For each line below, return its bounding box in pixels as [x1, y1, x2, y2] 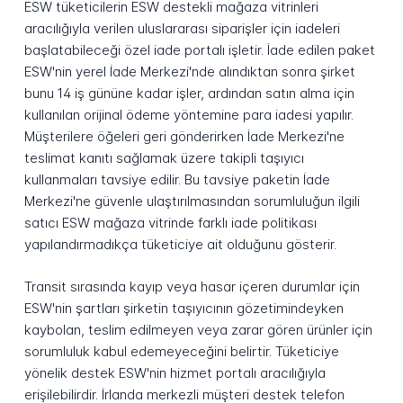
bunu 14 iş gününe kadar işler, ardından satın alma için [23, 85, 354, 103]
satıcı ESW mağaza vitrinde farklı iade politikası [23, 214, 317, 232]
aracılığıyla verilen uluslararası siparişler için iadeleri [23, 20, 340, 38]
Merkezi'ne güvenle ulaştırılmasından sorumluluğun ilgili [23, 193, 360, 210]
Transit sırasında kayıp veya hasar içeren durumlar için [23, 277, 360, 295]
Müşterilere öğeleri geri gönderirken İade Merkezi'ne [23, 128, 345, 146]
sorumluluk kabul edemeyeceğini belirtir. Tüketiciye [23, 342, 339, 360]
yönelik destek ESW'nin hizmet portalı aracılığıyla [23, 363, 326, 381]
